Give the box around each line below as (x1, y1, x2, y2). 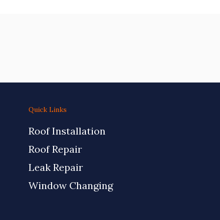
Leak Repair (28, 161, 83, 173)
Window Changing (28, 179, 113, 192)
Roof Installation (28, 124, 106, 137)
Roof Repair (28, 142, 82, 155)
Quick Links (28, 105, 67, 114)
